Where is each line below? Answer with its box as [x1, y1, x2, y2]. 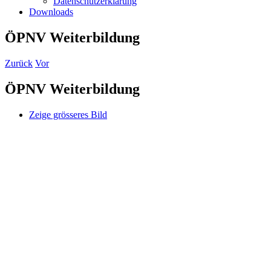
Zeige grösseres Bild [29, 109, 107, 120]
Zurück [5, 57, 33, 68]
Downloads [29, 7, 73, 17]
